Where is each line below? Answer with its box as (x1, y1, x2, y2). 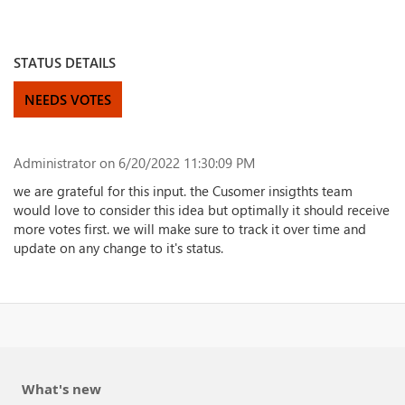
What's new (22, 380, 101, 398)
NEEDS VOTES (24, 90, 111, 108)
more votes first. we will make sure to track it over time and (14, 220, 366, 238)
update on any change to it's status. (14, 239, 231, 257)
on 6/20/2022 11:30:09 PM (96, 154, 255, 172)
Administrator (14, 154, 96, 172)
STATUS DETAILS (14, 53, 116, 71)
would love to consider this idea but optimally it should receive (14, 201, 390, 219)
